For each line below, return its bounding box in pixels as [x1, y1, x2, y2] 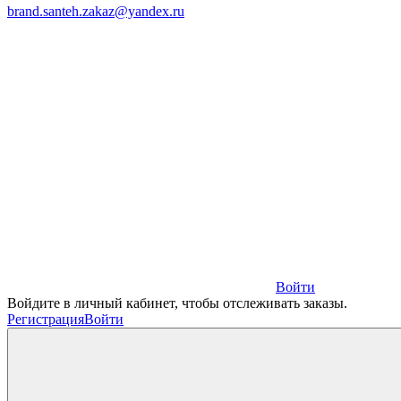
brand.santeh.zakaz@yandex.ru [7, 4, 184, 19]
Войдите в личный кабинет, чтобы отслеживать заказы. [7, 295, 347, 311]
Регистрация [7, 311, 84, 327]
